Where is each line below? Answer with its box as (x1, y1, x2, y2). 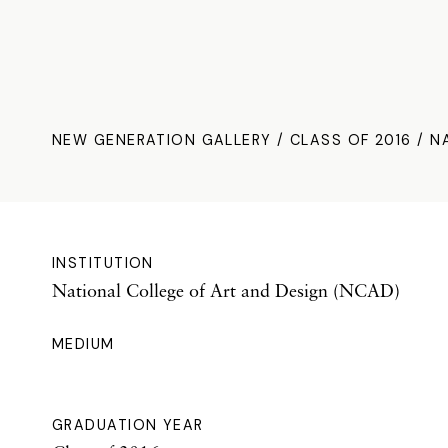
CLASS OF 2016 (290, 130, 412, 149)
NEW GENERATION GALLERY (52, 130, 272, 149)
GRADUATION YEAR (52, 415, 204, 434)
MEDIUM (52, 334, 115, 353)
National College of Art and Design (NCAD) (52, 278, 400, 301)
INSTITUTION (52, 253, 154, 272)
